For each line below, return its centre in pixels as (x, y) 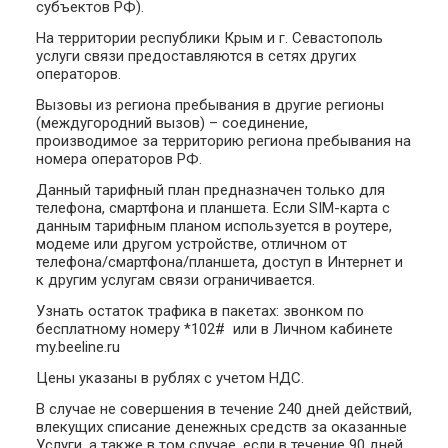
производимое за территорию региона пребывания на (223, 141)
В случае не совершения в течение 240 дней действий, (224, 409)
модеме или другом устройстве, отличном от (191, 244)
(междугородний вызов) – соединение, (172, 123)
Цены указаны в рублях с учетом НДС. (170, 378)
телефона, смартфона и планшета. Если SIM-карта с (213, 208)
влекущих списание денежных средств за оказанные (221, 427)
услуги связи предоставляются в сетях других (196, 56)
